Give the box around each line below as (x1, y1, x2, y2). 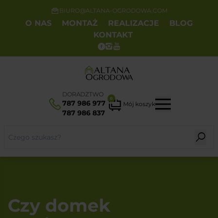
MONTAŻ (62, 18, 98, 28)
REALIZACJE (108, 18, 159, 28)
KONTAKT (93, 30, 133, 39)
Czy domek (8, 194, 110, 216)
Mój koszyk (123, 100, 155, 108)
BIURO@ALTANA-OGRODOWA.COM (59, 7, 167, 14)
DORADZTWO (62, 90, 104, 98)
